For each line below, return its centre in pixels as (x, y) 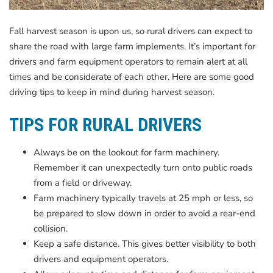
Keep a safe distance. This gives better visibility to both (145, 243)
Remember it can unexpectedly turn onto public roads (143, 167)
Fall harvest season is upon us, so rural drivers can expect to (131, 31)
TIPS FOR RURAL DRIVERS (105, 124)
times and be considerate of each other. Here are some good (132, 77)
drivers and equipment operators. (101, 259)
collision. (51, 228)
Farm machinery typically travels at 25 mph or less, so (143, 198)
